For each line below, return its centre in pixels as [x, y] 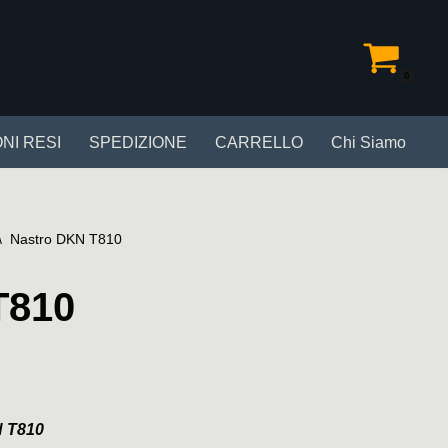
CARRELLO [259, 142]
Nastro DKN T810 [66, 239]
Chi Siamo [368, 142]
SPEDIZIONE [138, 142]
